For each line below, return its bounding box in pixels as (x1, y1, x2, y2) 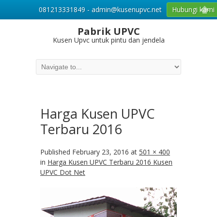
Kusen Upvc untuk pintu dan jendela (52, 35, 165, 45)
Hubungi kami (172, 5, 215, 14)
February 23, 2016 (72, 147, 129, 156)
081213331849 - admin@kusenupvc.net (39, 5, 162, 14)
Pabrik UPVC (77, 25, 140, 38)
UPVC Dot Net (40, 168, 85, 177)
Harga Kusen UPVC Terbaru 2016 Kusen (47, 157, 172, 167)
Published (40, 147, 72, 156)
